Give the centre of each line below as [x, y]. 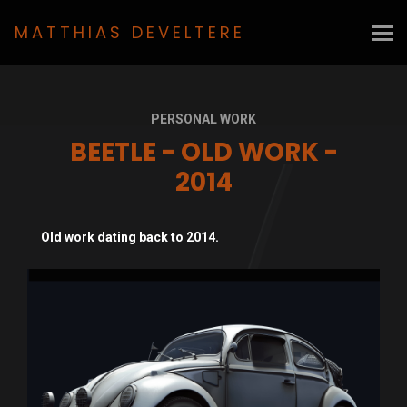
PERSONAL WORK [203, 119]
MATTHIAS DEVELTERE [130, 32]
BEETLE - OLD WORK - [203, 152]
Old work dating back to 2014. [130, 237]
